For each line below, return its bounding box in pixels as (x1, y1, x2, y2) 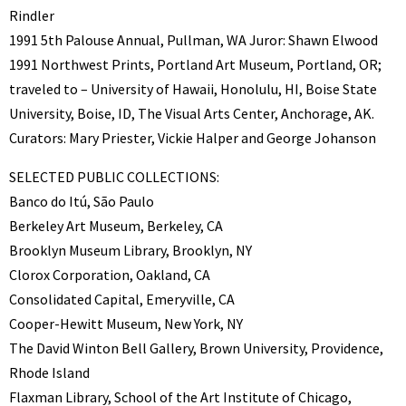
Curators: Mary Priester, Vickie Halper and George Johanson (9, 129, 376, 148)
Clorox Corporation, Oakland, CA (9, 266, 210, 285)
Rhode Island (9, 363, 90, 382)
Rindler (9, 6, 54, 25)
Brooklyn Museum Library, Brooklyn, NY (9, 241, 252, 260)
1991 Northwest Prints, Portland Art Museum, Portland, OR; (9, 55, 382, 74)
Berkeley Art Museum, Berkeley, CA (9, 217, 223, 236)
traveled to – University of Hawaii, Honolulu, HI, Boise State (9, 80, 377, 99)
